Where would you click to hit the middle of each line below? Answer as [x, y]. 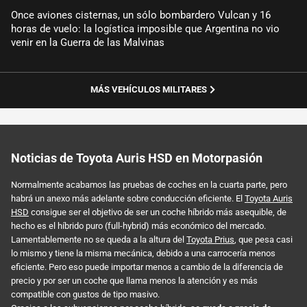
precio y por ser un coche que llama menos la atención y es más [134, 280]
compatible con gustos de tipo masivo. [85, 294]
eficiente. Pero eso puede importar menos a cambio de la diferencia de [147, 267]
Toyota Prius [210, 239]
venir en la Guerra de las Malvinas [88, 43]
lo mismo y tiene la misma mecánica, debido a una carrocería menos [143, 253]
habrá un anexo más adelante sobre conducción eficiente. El [128, 198]
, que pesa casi [263, 239]
